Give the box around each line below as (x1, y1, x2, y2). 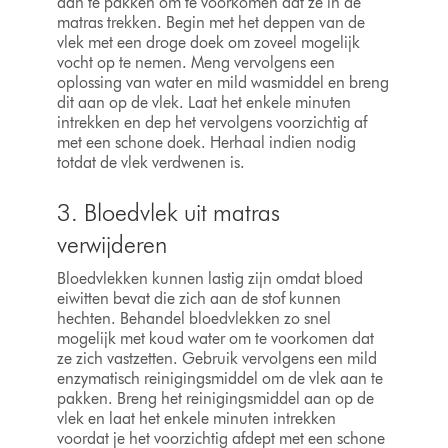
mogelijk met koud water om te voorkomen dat (56, 329, 374, 349)
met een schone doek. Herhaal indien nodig (56, 133, 356, 153)
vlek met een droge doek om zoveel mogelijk (56, 33, 360, 53)
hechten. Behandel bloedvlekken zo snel (56, 309, 331, 329)
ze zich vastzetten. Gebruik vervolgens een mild (56, 349, 377, 369)
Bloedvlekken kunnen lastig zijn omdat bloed (56, 269, 363, 289)
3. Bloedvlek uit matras (56, 198, 280, 228)
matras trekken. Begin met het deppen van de (56, 13, 365, 33)
